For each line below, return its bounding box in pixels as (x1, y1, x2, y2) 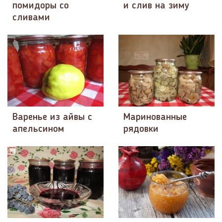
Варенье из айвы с (12, 112, 92, 122)
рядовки (123, 124, 159, 134)
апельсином (12, 124, 64, 134)
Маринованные (123, 112, 187, 122)
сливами (12, 12, 50, 23)
